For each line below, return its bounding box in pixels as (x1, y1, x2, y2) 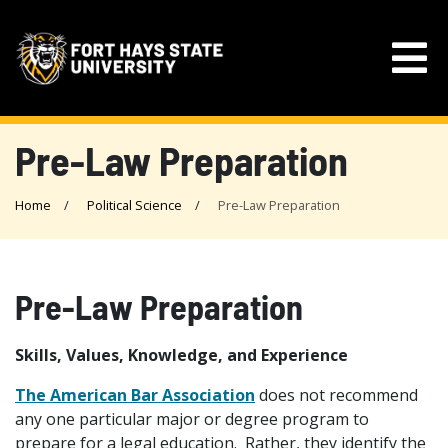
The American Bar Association (15, 384, 255, 406)
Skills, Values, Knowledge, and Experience (15, 344, 348, 366)
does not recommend (255, 384, 418, 406)
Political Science (87, 196, 182, 214)
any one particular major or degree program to (15, 408, 369, 430)
